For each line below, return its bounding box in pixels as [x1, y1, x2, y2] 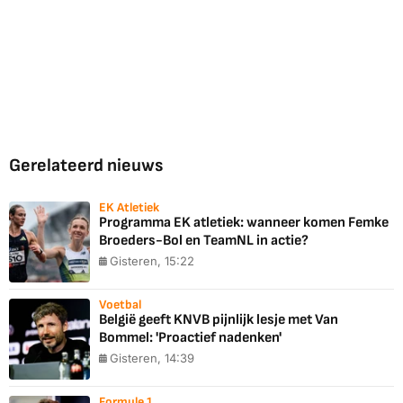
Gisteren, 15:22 [110, 254, 194, 269]
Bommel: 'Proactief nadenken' [99, 329, 282, 347]
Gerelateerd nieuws [9, 155, 163, 177]
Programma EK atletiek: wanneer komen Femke [99, 214, 389, 232]
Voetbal [99, 297, 141, 313]
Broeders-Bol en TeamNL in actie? [99, 232, 309, 250]
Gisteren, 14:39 [110, 351, 194, 366]
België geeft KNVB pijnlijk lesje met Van [99, 311, 338, 329]
